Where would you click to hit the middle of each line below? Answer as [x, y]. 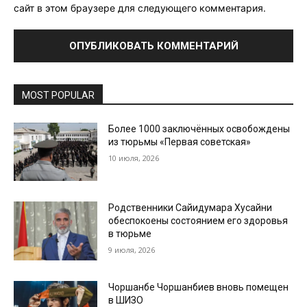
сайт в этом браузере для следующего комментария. [140, 8]
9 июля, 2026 [132, 250]
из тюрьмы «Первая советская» [180, 142]
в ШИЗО [126, 300]
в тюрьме [130, 234]
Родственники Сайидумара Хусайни [191, 208]
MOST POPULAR [58, 95]
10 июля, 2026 [134, 158]
